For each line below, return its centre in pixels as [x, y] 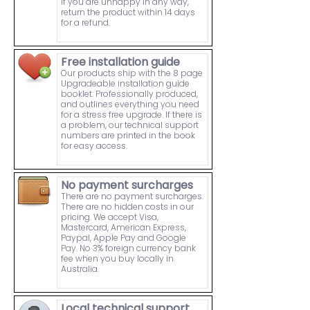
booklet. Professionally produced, [129, 94]
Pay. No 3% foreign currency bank [128, 248]
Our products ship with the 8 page [132, 73]
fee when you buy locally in [117, 259]
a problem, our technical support [130, 125]
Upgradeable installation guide [125, 84]
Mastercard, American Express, [124, 228]
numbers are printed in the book [128, 136]
